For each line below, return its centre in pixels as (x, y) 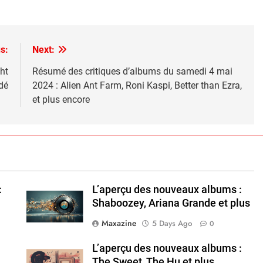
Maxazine (119, 223)
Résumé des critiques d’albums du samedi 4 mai (132, 71)
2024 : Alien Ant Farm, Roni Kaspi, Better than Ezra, (137, 85)
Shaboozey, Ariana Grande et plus (171, 203)
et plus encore (61, 99)
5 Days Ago (172, 223)
